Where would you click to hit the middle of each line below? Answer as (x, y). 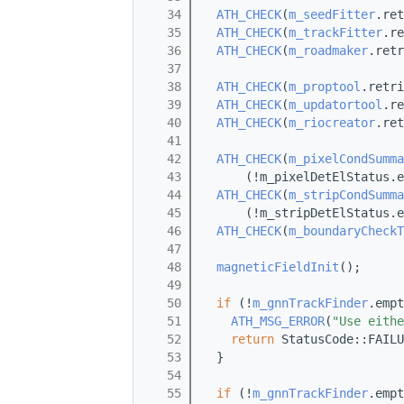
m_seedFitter (332, 15)
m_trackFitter (335, 33)
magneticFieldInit (278, 267)
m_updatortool (335, 105)
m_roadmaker (328, 51)
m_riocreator (332, 123)
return (252, 340)
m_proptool (325, 87)
